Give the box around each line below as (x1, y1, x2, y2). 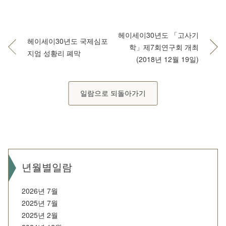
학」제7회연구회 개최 (129, 42, 199, 52)
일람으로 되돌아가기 (80, 88, 146, 98)
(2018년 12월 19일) (136, 54, 199, 65)
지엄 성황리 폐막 (27, 48, 81, 59)
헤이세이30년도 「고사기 (118, 30, 199, 40)
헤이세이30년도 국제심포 (27, 36, 108, 46)
